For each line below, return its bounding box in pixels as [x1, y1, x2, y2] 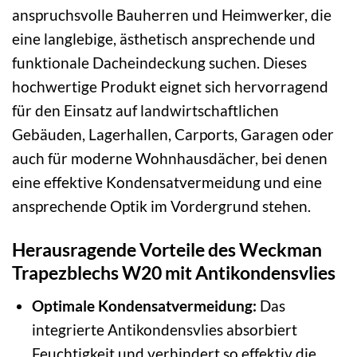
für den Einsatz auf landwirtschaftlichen [12, 101, 279, 120]
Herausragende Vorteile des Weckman [12, 238, 322, 261]
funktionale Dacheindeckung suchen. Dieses [12, 53, 307, 73]
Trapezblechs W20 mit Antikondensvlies [12, 261, 335, 284]
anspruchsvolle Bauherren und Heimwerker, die [12, 6, 331, 25]
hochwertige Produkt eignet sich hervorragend [12, 77, 328, 96]
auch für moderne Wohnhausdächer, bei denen [12, 149, 328, 168]
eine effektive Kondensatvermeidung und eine [12, 173, 322, 192]
